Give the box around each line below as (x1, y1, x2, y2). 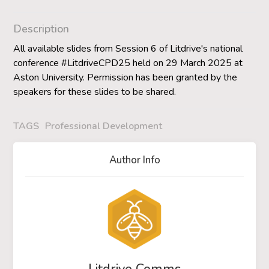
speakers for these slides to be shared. (13, 85, 177, 98)
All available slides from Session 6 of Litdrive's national (13, 41, 243, 55)
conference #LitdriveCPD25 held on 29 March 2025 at (13, 56, 243, 70)
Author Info (109, 153, 160, 168)
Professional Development (45, 119, 163, 133)
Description (13, 21, 70, 36)
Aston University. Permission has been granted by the (13, 70, 238, 84)
